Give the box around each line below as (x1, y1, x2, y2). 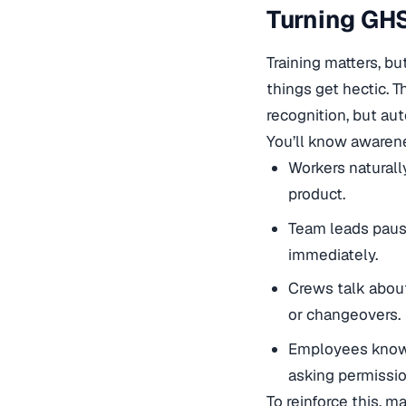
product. (287, 184, 345, 205)
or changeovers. (287, 304, 401, 325)
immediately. (287, 244, 378, 265)
